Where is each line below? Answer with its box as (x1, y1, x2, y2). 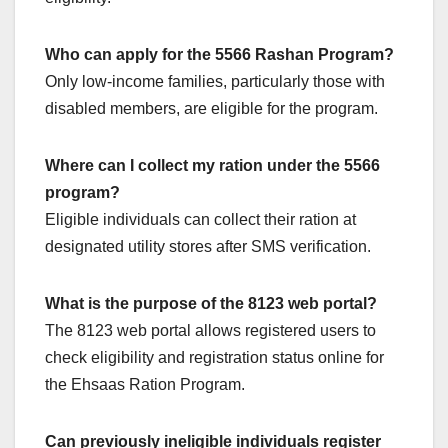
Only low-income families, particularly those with (45, 73, 385, 91)
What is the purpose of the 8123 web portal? (45, 295, 377, 313)
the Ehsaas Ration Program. (45, 376, 245, 394)
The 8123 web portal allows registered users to (45, 322, 376, 340)
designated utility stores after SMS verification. (45, 238, 371, 256)
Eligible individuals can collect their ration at (45, 211, 356, 229)
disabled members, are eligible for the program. (45, 100, 378, 118)
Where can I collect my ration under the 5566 (45, 157, 380, 175)
